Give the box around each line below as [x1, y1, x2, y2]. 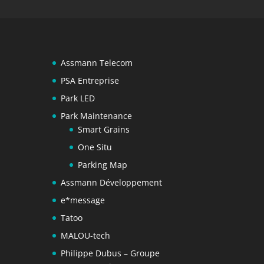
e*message [61, 194, 105, 206]
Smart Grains [78, 124, 130, 136]
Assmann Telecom [61, 57, 133, 69]
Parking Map [78, 159, 128, 171]
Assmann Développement [61, 177, 163, 189]
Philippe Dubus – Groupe [61, 247, 160, 259]
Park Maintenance [61, 110, 133, 122]
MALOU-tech [61, 230, 111, 242]
